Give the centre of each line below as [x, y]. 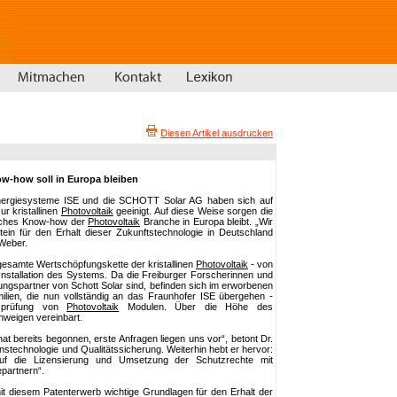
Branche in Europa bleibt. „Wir [207, 222]
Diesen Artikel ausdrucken [217, 133]
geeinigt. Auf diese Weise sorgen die [193, 211]
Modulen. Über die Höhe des [196, 307]
